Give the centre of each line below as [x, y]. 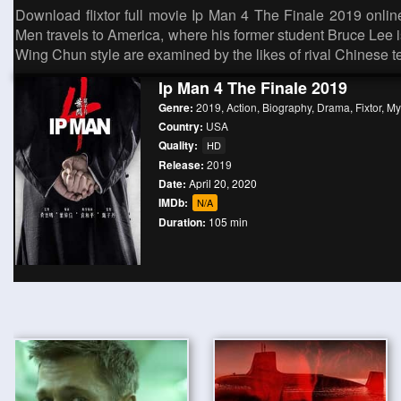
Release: [183, 165]
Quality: [179, 145]
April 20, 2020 [222, 183]
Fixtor [368, 107]
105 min [228, 222]
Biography [287, 107]
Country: [182, 126]
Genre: [177, 107]
